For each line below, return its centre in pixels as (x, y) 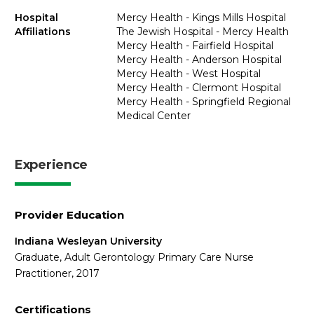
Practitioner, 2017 (57, 273)
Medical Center (153, 116)
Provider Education (69, 215)
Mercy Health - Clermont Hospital (198, 88)
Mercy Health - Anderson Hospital (199, 60)
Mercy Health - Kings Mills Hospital (201, 18)
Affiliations (43, 32)
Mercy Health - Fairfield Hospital (194, 46)
